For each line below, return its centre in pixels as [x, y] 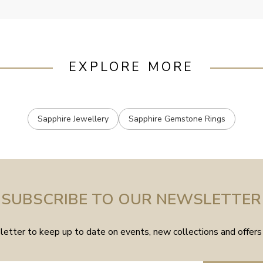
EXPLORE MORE [131, 67]
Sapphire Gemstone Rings [177, 119]
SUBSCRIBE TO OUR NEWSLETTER [131, 199]
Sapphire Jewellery [73, 119]
